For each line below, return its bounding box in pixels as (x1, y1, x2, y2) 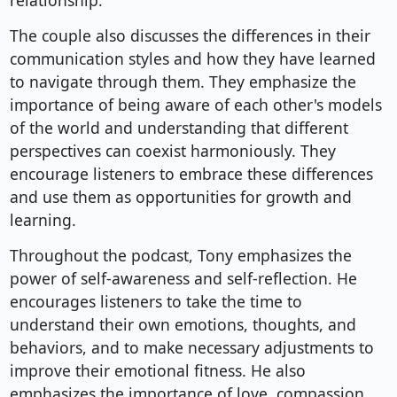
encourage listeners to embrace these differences (9, 163, 373, 185)
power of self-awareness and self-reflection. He (9, 268, 357, 290)
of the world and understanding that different (9, 117, 348, 139)
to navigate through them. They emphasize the (9, 71, 356, 93)
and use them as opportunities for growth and (9, 186, 352, 208)
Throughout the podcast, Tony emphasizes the (9, 245, 352, 267)
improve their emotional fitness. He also (9, 360, 306, 382)
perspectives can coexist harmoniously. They (9, 140, 336, 162)
